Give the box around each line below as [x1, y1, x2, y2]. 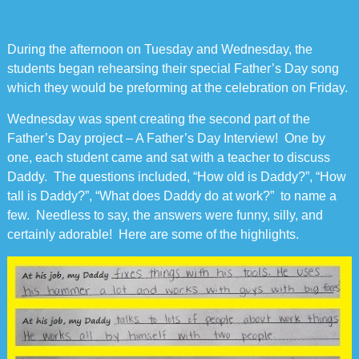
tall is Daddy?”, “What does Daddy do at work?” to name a [6, 189, 337, 204]
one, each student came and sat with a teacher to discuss [6, 151, 330, 165]
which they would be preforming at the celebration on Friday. [6, 81, 348, 95]
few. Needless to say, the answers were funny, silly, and [6, 208, 323, 223]
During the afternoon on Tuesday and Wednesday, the [6, 42, 313, 57]
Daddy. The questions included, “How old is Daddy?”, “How [6, 170, 346, 184]
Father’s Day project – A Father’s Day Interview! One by [6, 131, 325, 146]
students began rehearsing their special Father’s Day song [6, 62, 339, 76]
